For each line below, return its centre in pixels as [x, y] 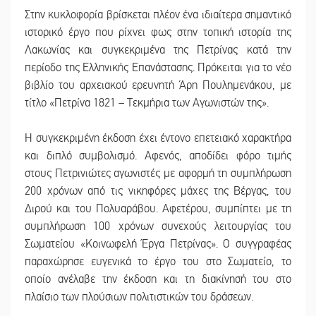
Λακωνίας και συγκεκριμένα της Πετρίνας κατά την [158, 50]
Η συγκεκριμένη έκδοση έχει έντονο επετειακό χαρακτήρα [158, 139]
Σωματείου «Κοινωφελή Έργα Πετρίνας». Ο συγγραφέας [158, 244]
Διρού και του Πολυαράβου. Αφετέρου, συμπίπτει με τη [158, 209]
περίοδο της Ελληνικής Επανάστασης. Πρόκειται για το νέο [158, 68]
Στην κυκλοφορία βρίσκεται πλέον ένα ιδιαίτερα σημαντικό [158, 15]
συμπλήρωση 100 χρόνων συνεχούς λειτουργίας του [158, 227]
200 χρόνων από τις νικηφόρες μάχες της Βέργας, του [158, 192]
